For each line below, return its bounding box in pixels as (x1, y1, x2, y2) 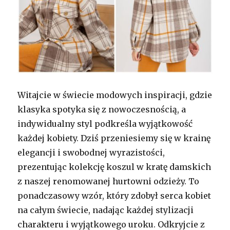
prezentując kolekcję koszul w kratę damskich (17, 161, 212, 172)
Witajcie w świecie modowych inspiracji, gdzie (17, 89, 213, 100)
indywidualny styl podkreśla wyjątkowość (17, 118, 193, 129)
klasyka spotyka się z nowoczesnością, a (17, 104, 186, 114)
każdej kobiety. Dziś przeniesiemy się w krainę (17, 132, 211, 143)
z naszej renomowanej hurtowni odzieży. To (17, 176, 200, 186)
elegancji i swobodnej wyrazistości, (17, 147, 165, 158)
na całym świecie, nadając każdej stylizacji (17, 204, 194, 215)
